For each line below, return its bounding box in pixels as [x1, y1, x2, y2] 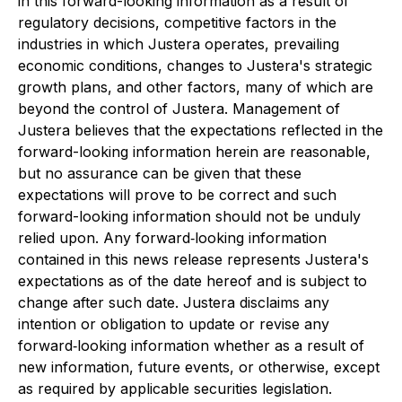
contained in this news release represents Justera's [18, 250, 369, 268]
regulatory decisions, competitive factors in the [18, 13, 336, 31]
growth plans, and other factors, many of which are [18, 78, 373, 96]
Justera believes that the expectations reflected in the [18, 121, 383, 139]
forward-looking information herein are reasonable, [18, 143, 371, 161]
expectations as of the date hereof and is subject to [18, 272, 367, 290]
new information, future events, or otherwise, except [18, 358, 380, 376]
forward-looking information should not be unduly [18, 207, 361, 225]
